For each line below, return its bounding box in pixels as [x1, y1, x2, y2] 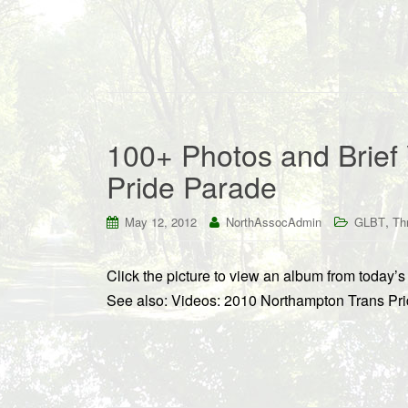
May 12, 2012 [125, 213, 197, 230]
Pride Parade [107, 165, 277, 207]
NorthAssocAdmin [226, 213, 321, 230]
